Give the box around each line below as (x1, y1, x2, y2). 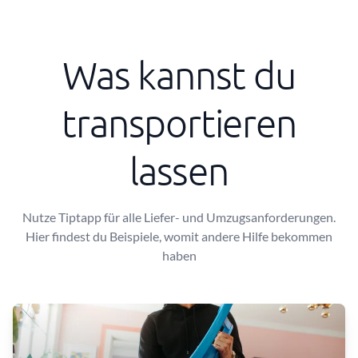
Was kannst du (62, 52, 296, 97)
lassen (129, 148, 229, 193)
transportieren (62, 100, 296, 145)
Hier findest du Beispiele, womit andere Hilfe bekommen (26, 229, 332, 244)
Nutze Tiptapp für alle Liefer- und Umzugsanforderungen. (22, 209, 336, 225)
